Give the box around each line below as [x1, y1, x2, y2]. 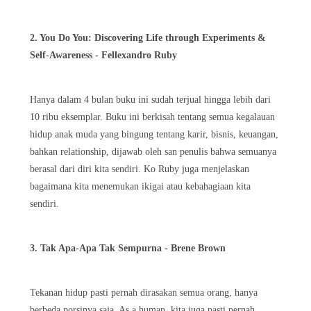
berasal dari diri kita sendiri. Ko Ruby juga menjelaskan [30, 163, 249, 174]
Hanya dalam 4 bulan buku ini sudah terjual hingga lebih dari [30, 94, 271, 105]
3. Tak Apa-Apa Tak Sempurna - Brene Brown [30, 242, 228, 253]
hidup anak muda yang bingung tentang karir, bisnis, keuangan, [30, 128, 278, 140]
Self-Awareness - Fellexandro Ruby [30, 49, 177, 60]
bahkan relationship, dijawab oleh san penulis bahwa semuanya [30, 146, 276, 157]
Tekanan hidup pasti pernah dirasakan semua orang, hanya [30, 287, 258, 299]
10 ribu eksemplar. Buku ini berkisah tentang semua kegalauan [30, 111, 275, 122]
